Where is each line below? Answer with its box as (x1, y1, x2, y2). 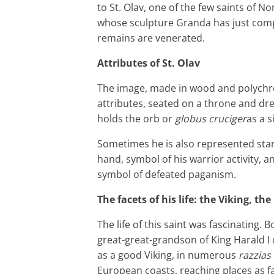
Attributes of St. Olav (97, 56, 200, 70)
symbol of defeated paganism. (97, 168, 236, 182)
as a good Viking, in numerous (97, 248, 239, 262)
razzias (239, 248, 271, 262)
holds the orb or (97, 112, 175, 126)
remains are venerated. (97, 31, 205, 45)
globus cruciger (175, 112, 246, 126)
